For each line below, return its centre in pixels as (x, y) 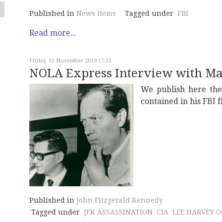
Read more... (53, 33)
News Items (96, 13)
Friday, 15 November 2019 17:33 (70, 61)
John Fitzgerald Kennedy (120, 200)
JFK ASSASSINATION (118, 212)
